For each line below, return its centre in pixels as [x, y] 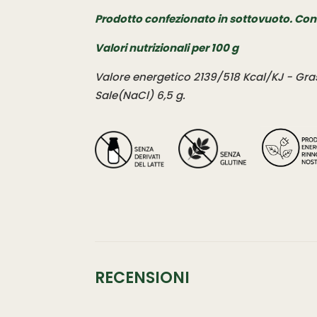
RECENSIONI [143, 277]
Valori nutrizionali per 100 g [168, 47]
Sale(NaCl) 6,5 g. [140, 95]
